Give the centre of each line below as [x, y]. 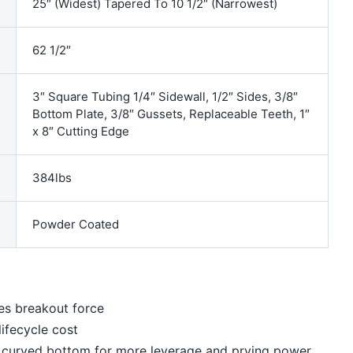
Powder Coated [76, 224]
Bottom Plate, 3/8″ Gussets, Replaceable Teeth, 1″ [171, 113]
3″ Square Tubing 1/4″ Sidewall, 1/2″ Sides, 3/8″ [165, 96]
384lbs [52, 177]
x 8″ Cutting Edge [81, 131]
